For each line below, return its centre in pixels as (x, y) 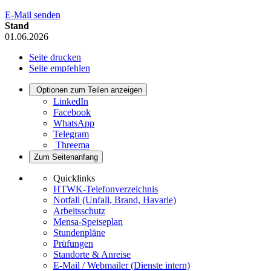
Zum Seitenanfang (66, 157)
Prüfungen (73, 243)
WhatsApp (74, 123)
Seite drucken (55, 57)
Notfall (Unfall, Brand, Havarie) (115, 200)
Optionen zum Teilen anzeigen (89, 90)
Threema (73, 145)
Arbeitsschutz (79, 211)
